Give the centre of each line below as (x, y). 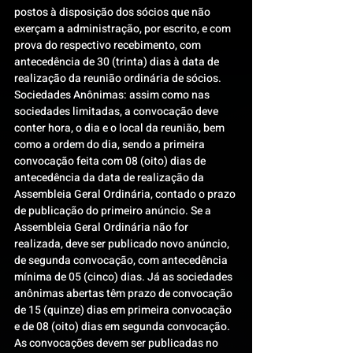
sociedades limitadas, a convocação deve (117, 111)
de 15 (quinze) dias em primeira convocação (124, 310)
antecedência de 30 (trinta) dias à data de (118, 62)
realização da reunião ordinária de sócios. (118, 78)
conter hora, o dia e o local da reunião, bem (121, 128)
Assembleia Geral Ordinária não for (102, 227)
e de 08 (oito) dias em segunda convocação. (123, 327)
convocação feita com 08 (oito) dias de (111, 161)
